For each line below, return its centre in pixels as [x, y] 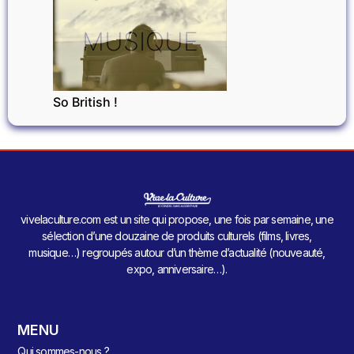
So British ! [85, 102]
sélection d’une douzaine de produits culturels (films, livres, [177, 236]
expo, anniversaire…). [177, 269]
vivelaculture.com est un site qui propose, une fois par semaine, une [177, 220]
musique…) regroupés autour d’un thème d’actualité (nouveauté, [177, 253]
